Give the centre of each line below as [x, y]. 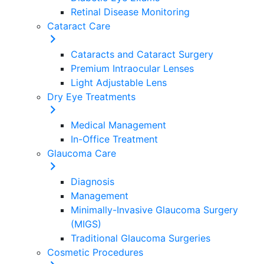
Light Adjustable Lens [119, 82]
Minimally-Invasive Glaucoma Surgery [154, 210]
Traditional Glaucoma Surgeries [141, 238]
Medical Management [118, 125]
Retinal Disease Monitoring [130, 12]
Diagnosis [93, 181]
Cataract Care [79, 26]
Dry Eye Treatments [91, 97]
